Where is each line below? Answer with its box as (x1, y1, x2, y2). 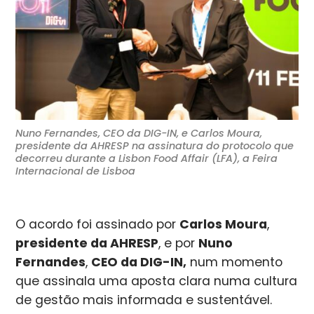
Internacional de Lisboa (15, 163, 136, 178)
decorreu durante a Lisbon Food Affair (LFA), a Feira (15, 151, 278, 165)
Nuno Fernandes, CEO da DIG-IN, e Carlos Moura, (15, 125, 263, 140)
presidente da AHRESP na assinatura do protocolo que (15, 138, 294, 153)
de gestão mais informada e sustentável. (15, 291, 273, 308)
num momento (186, 253, 283, 271)
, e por (158, 234, 199, 252)
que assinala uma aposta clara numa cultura (15, 272, 298, 289)
